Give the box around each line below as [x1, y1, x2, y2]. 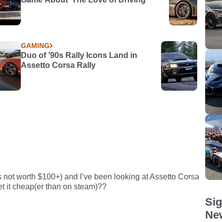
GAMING [21, 42, 50, 50]
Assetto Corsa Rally [21, 61, 96, 69]
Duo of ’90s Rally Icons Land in [21, 51, 138, 59]
